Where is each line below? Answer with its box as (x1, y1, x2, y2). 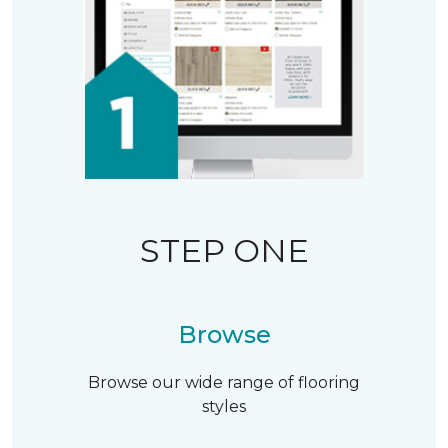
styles (202, 396, 246, 416)
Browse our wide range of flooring (88, 372, 360, 392)
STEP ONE (139, 230, 309, 270)
